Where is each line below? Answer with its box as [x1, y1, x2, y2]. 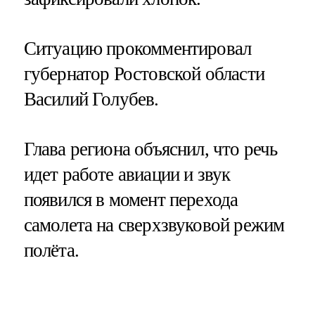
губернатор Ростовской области [23, 63, 264, 85]
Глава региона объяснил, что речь [23, 139, 278, 160]
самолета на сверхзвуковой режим [23, 214, 285, 236]
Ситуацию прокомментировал [23, 38, 252, 60]
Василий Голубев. [23, 89, 159, 110]
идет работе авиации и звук [23, 164, 231, 186]
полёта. [23, 240, 79, 262]
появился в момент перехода [23, 189, 238, 211]
